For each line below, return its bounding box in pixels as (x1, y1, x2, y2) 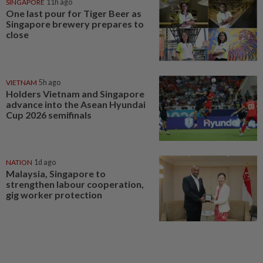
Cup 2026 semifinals (6, 109, 92, 120)
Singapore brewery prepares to (6, 18, 144, 29)
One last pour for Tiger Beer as (6, 8, 141, 19)
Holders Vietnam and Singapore (6, 87, 144, 99)
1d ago (34, 158, 56, 167)
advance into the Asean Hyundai (6, 98, 146, 110)
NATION (6, 158, 32, 167)
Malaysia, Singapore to (6, 168, 106, 180)
